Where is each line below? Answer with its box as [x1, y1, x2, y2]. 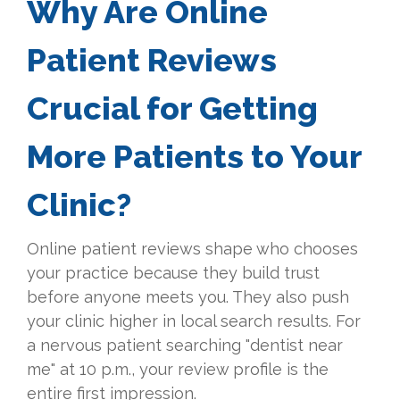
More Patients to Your [27, 137, 362, 176]
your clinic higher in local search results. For [27, 312, 361, 331]
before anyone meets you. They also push [27, 287, 349, 307]
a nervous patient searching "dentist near [27, 336, 343, 355]
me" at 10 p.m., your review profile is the [27, 360, 329, 379]
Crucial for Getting [27, 89, 318, 128]
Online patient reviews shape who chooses [27, 239, 358, 259]
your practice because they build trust [27, 263, 320, 283]
